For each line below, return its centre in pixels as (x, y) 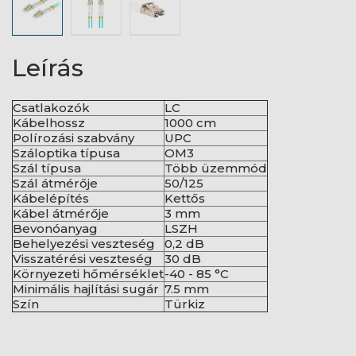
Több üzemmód (216, 168)
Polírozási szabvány (74, 138)
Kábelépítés (51, 198)
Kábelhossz (49, 123)
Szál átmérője (55, 183)
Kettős (185, 198)
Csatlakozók (51, 108)
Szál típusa (47, 168)
